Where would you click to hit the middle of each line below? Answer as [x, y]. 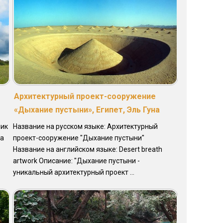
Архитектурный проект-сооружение [85, 97]
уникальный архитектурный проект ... [73, 172]
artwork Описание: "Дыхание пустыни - [76, 161]
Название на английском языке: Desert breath [87, 150]
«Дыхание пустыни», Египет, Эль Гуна [87, 110]
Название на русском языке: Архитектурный [85, 127]
